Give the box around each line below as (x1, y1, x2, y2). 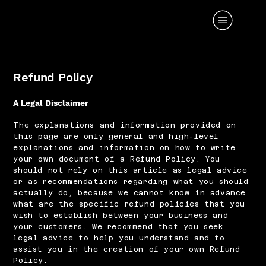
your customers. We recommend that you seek (13, 223, 224, 231)
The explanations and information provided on (13, 121, 236, 129)
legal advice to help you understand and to (13, 234, 225, 242)
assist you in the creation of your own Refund (13, 245, 240, 254)
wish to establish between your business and (13, 211, 229, 220)
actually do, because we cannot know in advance (13, 189, 246, 197)
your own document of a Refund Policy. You (13, 155, 220, 163)
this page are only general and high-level (13, 132, 218, 141)
